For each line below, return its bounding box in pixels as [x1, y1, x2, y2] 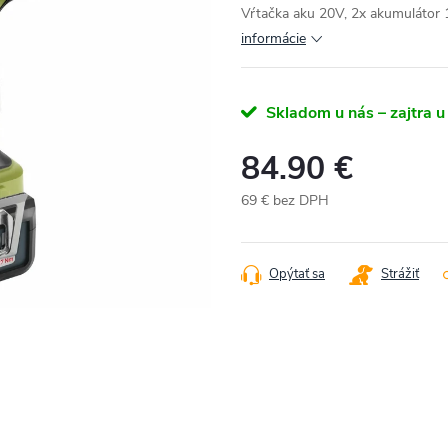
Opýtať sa [269, 265, 325, 283]
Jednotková [240, 212, 310, 231]
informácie [241, 29, 306, 48]
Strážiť [381, 265, 419, 283]
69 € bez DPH [241, 191, 329, 210]
